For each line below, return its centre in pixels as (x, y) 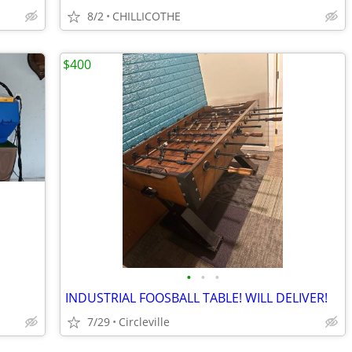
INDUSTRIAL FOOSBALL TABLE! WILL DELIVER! (196, 298)
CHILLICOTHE (147, 16)
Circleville (144, 322)
